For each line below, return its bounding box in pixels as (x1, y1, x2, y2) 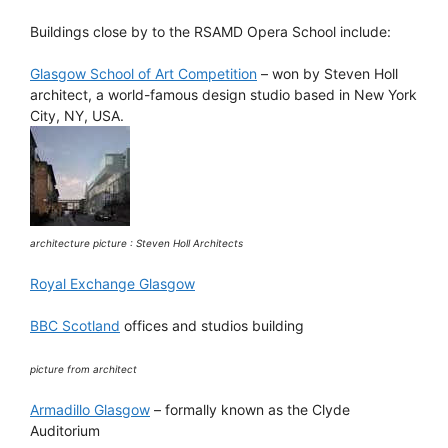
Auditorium (30, 421, 100, 439)
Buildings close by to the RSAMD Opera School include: (30, 22, 391, 40)
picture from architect (30, 362, 137, 375)
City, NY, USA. (30, 106, 124, 124)
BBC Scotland (30, 316, 120, 334)
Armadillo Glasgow (30, 400, 150, 418)
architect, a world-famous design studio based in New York (30, 85, 417, 103)
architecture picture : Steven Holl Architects (30, 236, 243, 249)
